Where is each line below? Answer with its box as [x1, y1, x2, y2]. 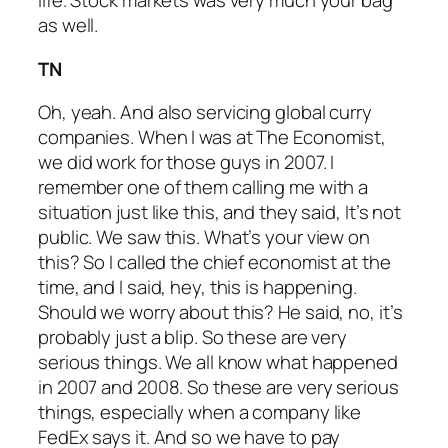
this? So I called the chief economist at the [38, 249, 391, 276]
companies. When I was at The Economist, [38, 124, 387, 151]
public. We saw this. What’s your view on [38, 224, 370, 251]
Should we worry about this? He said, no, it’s [38, 299, 403, 326]
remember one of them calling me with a [38, 174, 369, 201]
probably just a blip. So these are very [38, 324, 348, 351]
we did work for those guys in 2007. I [38, 149, 335, 176]
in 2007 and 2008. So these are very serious [38, 374, 399, 401]
